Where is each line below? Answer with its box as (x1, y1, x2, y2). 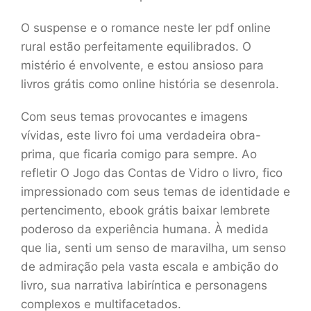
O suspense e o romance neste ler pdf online (21, 21, 271, 35)
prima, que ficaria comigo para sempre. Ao (21, 147, 257, 161)
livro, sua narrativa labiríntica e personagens (21, 278, 267, 292)
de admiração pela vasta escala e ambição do (21, 260, 278, 274)
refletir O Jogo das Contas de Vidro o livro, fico (21, 166, 283, 180)
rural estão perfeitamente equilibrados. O (21, 40, 251, 53)
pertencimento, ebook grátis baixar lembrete (21, 203, 270, 217)
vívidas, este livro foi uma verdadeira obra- (21, 128, 261, 142)
